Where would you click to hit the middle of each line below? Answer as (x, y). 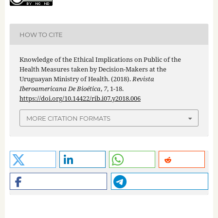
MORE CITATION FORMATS (68, 118)
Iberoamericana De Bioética (60, 89)
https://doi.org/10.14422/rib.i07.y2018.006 (80, 99)
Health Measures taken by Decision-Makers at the (93, 69)
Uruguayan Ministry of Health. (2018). (76, 79)
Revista (143, 79)
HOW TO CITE (41, 34)
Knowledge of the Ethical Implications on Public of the (100, 60)
